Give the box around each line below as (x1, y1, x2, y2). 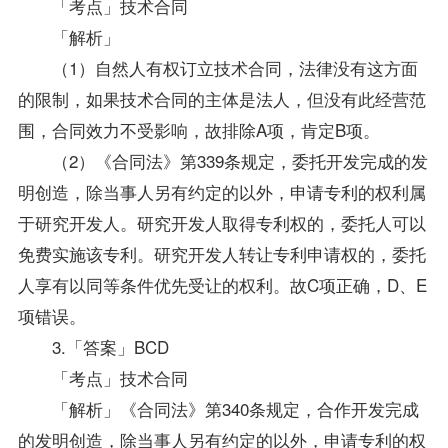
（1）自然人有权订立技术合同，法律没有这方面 (17, 54, 418, 80)
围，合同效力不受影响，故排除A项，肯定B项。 (17, 116, 380, 142)
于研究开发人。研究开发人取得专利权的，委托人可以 (17, 209, 426, 235)
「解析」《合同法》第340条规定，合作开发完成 (17, 395, 419, 421)
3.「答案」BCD (17, 333, 169, 359)
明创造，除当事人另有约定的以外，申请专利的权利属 (17, 178, 426, 204)
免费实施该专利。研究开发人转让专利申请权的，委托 (17, 240, 426, 266)
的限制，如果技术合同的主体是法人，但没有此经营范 (17, 85, 426, 111)
